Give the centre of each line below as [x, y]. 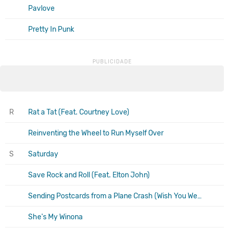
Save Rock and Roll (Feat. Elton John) [89, 175]
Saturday [43, 154]
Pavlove [41, 8]
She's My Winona [55, 217]
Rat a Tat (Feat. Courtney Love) [79, 112]
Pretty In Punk [51, 29]
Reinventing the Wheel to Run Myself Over [96, 133]
